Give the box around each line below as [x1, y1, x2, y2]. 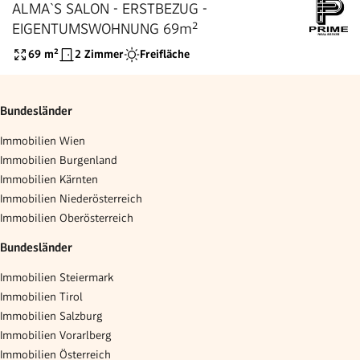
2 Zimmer [75, 47, 124, 61]
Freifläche [140, 47, 190, 61]
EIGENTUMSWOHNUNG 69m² [12, 19, 198, 37]
